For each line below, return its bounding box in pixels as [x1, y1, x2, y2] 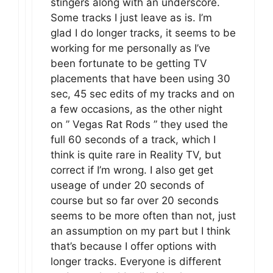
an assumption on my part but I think [51, 224, 230, 237]
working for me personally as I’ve [51, 41, 210, 54]
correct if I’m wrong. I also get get [51, 163, 213, 176]
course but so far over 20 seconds [51, 194, 219, 207]
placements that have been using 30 [51, 72, 230, 85]
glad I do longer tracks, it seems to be [51, 26, 236, 39]
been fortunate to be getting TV [51, 57, 207, 69]
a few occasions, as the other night [51, 102, 222, 115]
